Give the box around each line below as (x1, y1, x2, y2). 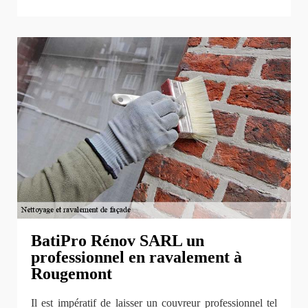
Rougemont (31, 264, 112, 283)
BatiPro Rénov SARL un (31, 231, 204, 250)
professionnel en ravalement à (31, 247, 242, 266)
